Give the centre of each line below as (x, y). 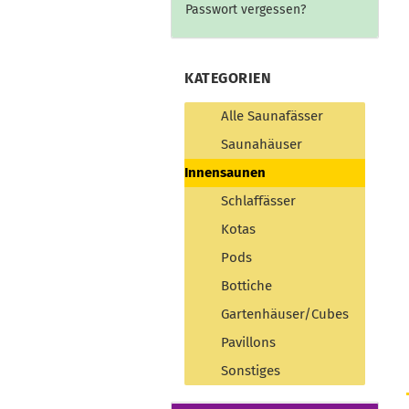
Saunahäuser (262, 144)
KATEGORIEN (228, 78)
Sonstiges (251, 371)
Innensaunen (225, 173)
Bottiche (246, 286)
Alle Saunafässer (272, 116)
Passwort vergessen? (246, 10)
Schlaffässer (258, 201)
